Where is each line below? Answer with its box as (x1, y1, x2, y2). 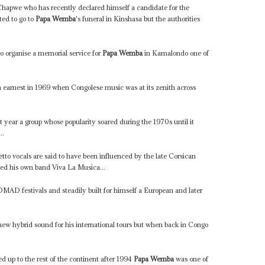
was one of (174, 254, 209, 264)
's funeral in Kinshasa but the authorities (76, 14, 201, 24)
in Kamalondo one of (143, 49, 209, 58)
